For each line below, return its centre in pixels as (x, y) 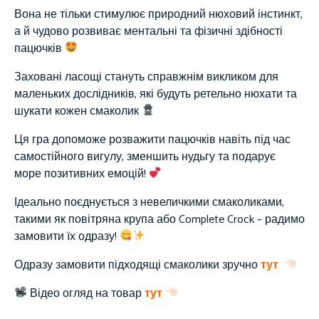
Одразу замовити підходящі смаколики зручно (137, 265)
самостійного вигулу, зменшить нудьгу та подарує (145, 157)
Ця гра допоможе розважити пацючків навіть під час (152, 140)
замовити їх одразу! (67, 236)
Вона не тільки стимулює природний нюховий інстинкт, (158, 14)
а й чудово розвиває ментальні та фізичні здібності (148, 31)
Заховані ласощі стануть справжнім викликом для (146, 77)
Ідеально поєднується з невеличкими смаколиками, (149, 202)
